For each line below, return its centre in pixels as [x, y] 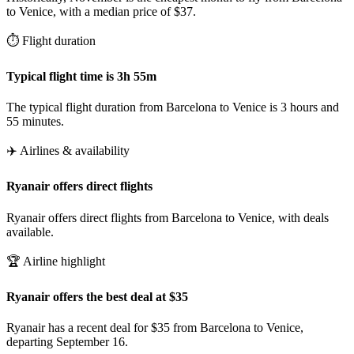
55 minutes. [35, 122]
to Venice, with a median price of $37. [101, 11]
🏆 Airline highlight [56, 261]
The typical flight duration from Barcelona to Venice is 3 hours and [173, 107]
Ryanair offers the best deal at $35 [97, 296]
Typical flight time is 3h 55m [81, 76]
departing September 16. [67, 342]
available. [30, 232]
